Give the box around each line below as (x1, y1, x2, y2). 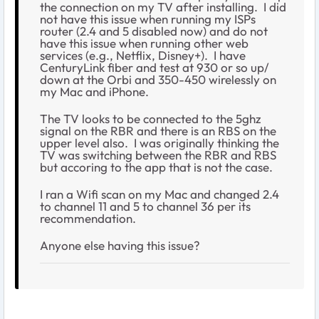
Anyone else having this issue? (40, 238, 200, 253)
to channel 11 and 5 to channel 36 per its (40, 199, 251, 214)
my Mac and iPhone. (40, 84, 149, 100)
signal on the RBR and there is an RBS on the (40, 123, 276, 139)
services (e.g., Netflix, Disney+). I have (40, 48, 246, 63)
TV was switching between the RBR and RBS (40, 147, 276, 163)
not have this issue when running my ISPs (40, 11, 256, 27)
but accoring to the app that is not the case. (40, 159, 276, 175)
